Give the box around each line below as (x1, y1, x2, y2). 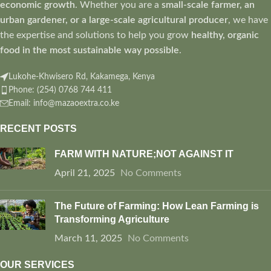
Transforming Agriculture (54, 214, 169, 225)
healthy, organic (191, 30, 259, 41)
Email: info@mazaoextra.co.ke (8, 99, 119, 108)
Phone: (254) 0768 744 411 (8, 86, 112, 95)
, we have (228, 15, 268, 25)
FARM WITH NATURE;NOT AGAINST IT (54, 149, 233, 160)
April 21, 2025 (54, 168, 115, 178)
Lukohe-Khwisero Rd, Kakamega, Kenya (8, 73, 155, 82)
